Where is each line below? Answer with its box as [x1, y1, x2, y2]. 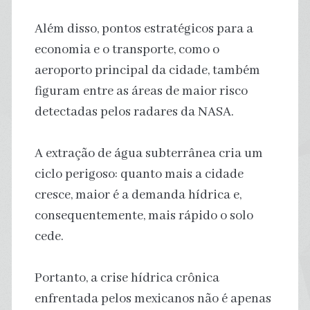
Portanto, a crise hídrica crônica [34, 269, 219, 286]
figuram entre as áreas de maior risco [34, 82, 248, 100]
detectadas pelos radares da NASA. [34, 103, 234, 120]
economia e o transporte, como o [34, 41, 219, 58]
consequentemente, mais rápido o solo [34, 207, 253, 224]
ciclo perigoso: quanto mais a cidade [34, 165, 244, 183]
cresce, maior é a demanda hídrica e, [34, 186, 241, 203]
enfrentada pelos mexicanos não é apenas [34, 290, 271, 307]
